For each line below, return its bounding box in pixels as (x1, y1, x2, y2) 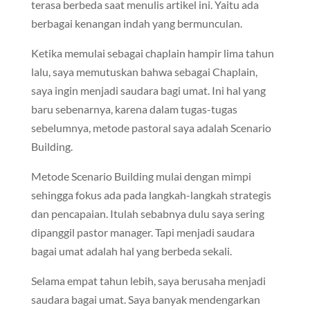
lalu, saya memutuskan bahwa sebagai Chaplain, (30, 65, 257, 78)
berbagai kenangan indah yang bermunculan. (30, 17, 242, 30)
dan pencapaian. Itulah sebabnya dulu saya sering (30, 207, 264, 220)
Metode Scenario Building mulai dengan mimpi (30, 170, 251, 183)
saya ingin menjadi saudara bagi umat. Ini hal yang (30, 84, 266, 97)
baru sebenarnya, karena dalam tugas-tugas (30, 102, 237, 116)
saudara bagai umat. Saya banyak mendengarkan (30, 293, 260, 306)
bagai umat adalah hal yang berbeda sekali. (30, 244, 232, 257)
